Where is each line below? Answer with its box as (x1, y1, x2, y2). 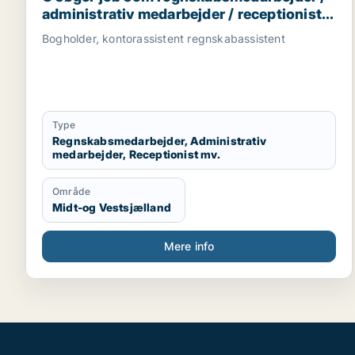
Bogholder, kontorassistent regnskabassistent (42, 32, 285, 45)
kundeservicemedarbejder (42, 40, 223, 57)
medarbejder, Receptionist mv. (52, 147, 220, 161)
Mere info (163, 239, 215, 253)
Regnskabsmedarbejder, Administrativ (52, 134, 266, 147)
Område (52, 185, 91, 197)
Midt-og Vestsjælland (52, 200, 171, 214)
